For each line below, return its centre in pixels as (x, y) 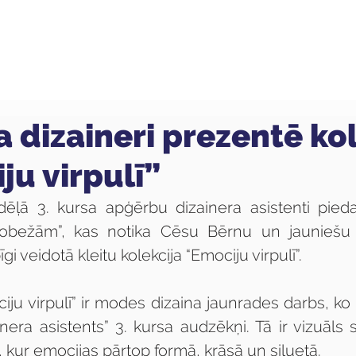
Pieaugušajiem (289, 43)
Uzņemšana (176, 43)
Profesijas (79, 43)
